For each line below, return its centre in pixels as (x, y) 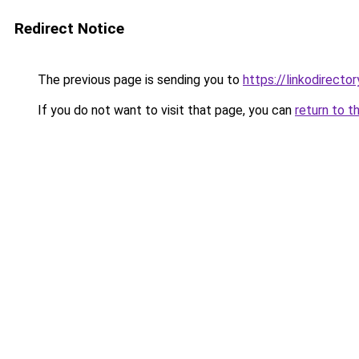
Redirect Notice (69, 28)
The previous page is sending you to (139, 80)
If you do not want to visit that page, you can (165, 110)
